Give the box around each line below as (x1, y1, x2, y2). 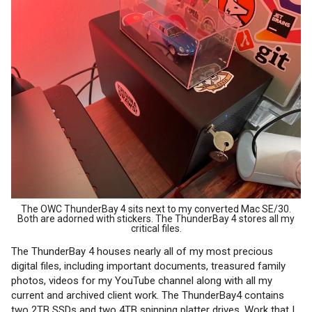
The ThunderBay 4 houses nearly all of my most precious (11, 244, 273, 258)
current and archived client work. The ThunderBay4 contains (11, 288, 284, 302)
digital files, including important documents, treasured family (11, 259, 286, 272)
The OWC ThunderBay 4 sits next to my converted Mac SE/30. (21, 203, 291, 214)
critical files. (130, 222, 182, 234)
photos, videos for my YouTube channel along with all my (11, 274, 272, 287)
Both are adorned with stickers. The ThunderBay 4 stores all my (17, 212, 295, 224)
